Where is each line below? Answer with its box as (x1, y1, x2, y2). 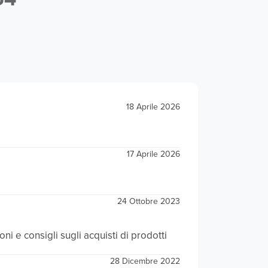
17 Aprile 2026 (127, 148, 180, 160)
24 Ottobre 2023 (117, 195, 180, 207)
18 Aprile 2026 (126, 100, 180, 112)
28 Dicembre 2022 (110, 255, 180, 267)
